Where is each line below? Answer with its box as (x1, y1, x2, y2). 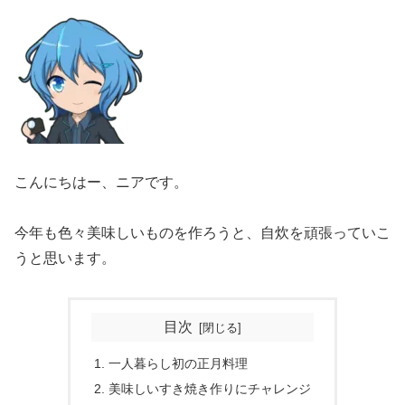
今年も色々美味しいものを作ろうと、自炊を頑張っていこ (14, 225, 391, 241)
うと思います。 (14, 250, 116, 267)
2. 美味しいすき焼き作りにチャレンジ (93, 381, 311, 396)
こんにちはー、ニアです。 (14, 174, 188, 190)
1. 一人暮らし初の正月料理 (93, 355, 248, 371)
